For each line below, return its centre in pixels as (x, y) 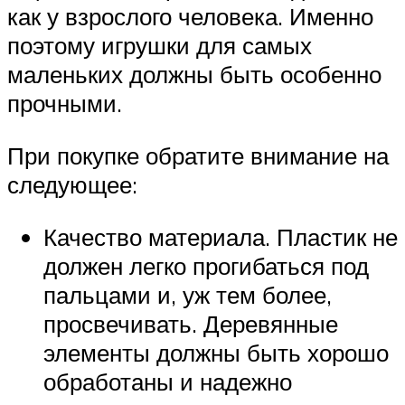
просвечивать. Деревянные (191, 323)
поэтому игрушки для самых (160, 46)
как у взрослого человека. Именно (190, 17)
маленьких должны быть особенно (194, 75)
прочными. (65, 104)
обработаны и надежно (168, 381)
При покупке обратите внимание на (198, 156)
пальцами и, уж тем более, (188, 294)
